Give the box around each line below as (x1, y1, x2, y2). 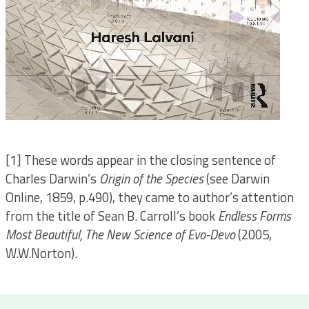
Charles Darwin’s (5, 169, 99, 188)
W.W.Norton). (5, 243, 77, 263)
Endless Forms (217, 206, 291, 226)
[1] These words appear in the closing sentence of (5, 150, 276, 170)
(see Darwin (203, 169, 270, 188)
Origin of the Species (99, 169, 203, 188)
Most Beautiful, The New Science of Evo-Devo (5, 225, 238, 244)
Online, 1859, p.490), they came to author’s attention (5, 188, 294, 207)
